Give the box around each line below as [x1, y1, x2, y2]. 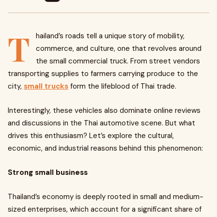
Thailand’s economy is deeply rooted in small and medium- [8, 192, 203, 201]
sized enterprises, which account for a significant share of [8, 204, 201, 214]
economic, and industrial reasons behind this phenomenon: [8, 143, 207, 153]
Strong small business [8, 168, 90, 177]
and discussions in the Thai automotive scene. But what [8, 118, 195, 128]
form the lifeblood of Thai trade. [68, 81, 178, 91]
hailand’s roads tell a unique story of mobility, [36, 31, 185, 41]
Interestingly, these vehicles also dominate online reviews [8, 106, 201, 115]
